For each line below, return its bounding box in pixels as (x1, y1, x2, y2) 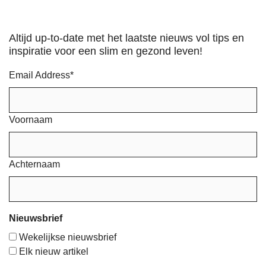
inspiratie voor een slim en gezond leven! (9, 45, 202, 57)
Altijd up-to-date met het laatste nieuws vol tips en (9, 31, 244, 44)
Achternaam (9, 159, 60, 169)
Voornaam (9, 114, 52, 125)
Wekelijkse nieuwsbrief (19, 232, 116, 242)
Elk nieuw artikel (19, 246, 88, 256)
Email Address (9, 69, 70, 80)
